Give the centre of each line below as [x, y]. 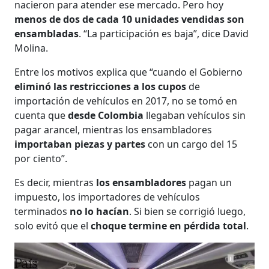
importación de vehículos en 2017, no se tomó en [126, 101]
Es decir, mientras [56, 182]
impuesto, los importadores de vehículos [107, 197]
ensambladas [47, 33]
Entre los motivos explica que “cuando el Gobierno [129, 72]
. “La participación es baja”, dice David [164, 33]
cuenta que [41, 115]
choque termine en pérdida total [168, 225]
